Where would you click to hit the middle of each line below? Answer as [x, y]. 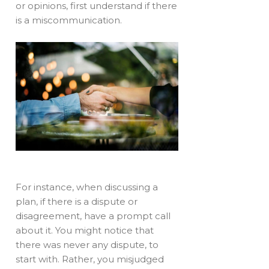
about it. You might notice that [85, 230]
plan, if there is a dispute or [77, 201]
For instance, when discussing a [87, 187]
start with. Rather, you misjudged [90, 259]
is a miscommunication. [69, 20]
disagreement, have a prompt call [93, 216]
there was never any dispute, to [87, 244]
